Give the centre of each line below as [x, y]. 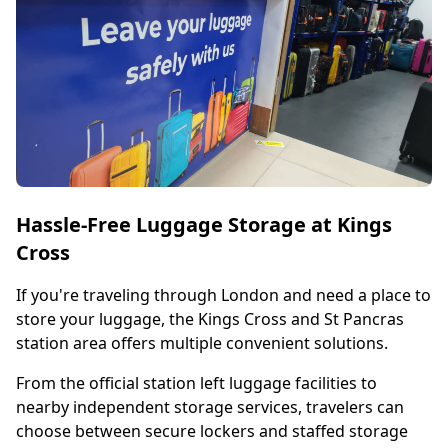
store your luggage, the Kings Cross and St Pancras [210, 319]
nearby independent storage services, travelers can [210, 407]
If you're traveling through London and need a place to [223, 295]
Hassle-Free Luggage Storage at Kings [204, 224]
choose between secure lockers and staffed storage [212, 431]
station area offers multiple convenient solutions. [202, 343]
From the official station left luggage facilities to [196, 383]
